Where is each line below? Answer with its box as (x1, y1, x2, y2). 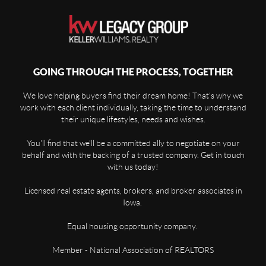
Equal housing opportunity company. (67, 221, 199, 232)
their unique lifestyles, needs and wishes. (61, 115, 205, 125)
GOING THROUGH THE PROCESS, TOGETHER (33, 66, 233, 78)
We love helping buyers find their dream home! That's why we (23, 91, 243, 101)
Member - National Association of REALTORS (52, 245, 214, 255)
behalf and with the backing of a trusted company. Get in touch (21, 150, 245, 160)
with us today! (107, 162, 159, 172)
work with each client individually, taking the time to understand (20, 103, 246, 113)
